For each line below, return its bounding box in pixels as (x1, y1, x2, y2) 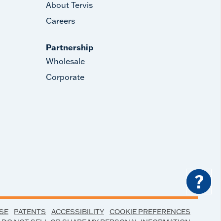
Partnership (46, 42, 94, 52)
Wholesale (46, 56, 85, 66)
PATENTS (14, 207, 46, 216)
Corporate (46, 72, 85, 82)
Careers (46, 16, 75, 26)
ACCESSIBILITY (51, 207, 104, 216)
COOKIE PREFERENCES (110, 207, 190, 216)
